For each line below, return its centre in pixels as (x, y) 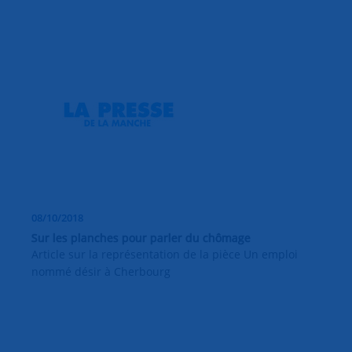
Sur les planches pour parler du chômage (141, 238)
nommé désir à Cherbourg (101, 272)
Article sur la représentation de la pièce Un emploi (165, 255)
